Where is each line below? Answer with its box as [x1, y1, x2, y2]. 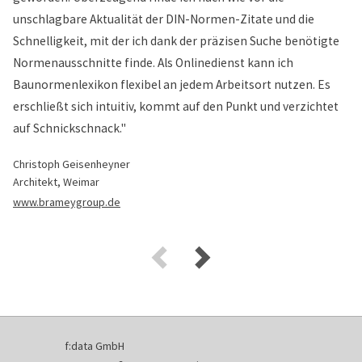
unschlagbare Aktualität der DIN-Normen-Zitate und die [13, 11, 314, 27]
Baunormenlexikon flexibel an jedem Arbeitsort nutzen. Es [13, 77, 330, 92]
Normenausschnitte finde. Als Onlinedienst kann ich [13, 55, 293, 70]
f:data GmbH [65, 339, 124, 353]
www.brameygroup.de [13, 195, 120, 209]
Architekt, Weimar [13, 175, 99, 189]
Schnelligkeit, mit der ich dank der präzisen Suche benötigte [13, 33, 339, 48]
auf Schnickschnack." [13, 120, 126, 136]
